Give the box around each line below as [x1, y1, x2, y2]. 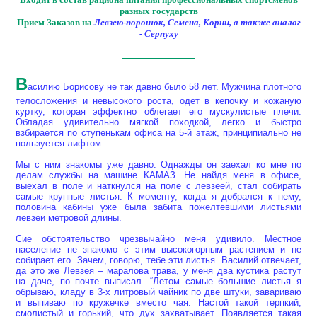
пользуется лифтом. [16, 137, 104, 149]
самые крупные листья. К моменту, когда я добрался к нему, [16, 190, 301, 202]
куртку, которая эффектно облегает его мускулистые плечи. [16, 105, 301, 117]
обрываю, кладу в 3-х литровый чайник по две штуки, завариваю [16, 286, 301, 297]
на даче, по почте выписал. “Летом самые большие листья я [16, 275, 301, 287]
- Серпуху [139, 28, 178, 39]
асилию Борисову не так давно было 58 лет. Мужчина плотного [28, 81, 301, 92]
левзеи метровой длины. [16, 212, 122, 223]
